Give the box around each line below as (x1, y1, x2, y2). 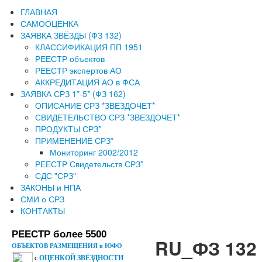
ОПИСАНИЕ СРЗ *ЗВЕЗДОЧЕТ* (35, 99, 155, 111)
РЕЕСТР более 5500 (12, 228, 106, 240)
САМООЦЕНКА (20, 18, 78, 29)
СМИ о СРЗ (20, 193, 64, 205)
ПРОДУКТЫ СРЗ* (35, 123, 101, 135)
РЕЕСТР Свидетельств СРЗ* (35, 158, 143, 170)
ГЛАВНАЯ (20, 6, 57, 18)
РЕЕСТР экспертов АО (35, 64, 122, 76)
